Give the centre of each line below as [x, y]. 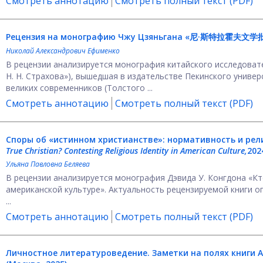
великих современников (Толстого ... [79, 88]
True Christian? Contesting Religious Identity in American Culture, [127, 151]
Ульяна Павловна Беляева [48, 164]
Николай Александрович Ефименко [63, 51]
